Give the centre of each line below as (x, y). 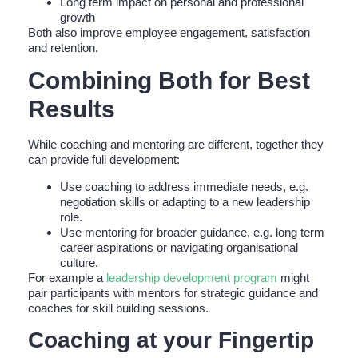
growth (78, 17)
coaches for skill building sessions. (118, 308)
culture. (79, 262)
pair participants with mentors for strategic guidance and (173, 292)
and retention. (63, 47)
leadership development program (192, 277)
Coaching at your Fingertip (171, 340)
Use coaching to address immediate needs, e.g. (184, 186)
